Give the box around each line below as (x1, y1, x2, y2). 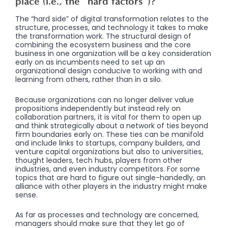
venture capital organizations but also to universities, (15, 146, 203, 157)
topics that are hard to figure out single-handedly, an (15, 172, 206, 183)
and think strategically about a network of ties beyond (15, 120, 208, 131)
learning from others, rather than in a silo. (15, 74, 162, 85)
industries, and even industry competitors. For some (15, 163, 200, 174)
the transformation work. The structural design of (15, 31, 191, 42)
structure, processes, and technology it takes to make (15, 22, 208, 33)
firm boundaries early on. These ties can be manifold (15, 129, 204, 139)
